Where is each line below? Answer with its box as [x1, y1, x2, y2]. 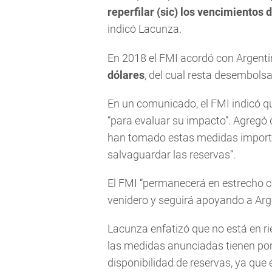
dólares [107, 68, 144, 81]
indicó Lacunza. [107, 22, 182, 36]
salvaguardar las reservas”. [107, 148, 236, 161]
